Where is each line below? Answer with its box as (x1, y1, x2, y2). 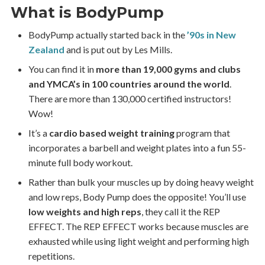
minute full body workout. (28, 157, 132, 169)
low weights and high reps (28, 206, 141, 218)
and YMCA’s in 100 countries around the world (28, 78, 230, 90)
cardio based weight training (49, 127, 174, 139)
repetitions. (28, 250, 75, 262)
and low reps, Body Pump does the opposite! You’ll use (28, 191, 246, 203)
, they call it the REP (141, 206, 220, 218)
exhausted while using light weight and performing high (28, 235, 249, 247)
